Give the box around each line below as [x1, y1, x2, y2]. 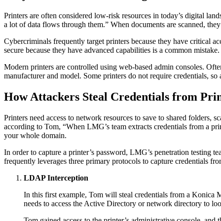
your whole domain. [4, 131, 67, 140]
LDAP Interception [24, 174, 88, 183]
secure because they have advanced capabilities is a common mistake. [4, 46, 220, 55]
